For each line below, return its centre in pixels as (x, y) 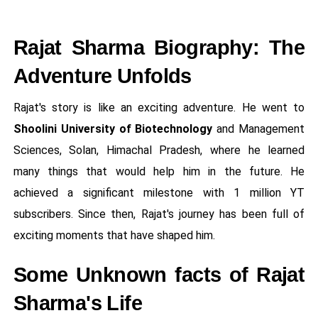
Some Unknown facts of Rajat (159, 274)
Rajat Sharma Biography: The (159, 47)
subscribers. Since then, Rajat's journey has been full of (159, 214)
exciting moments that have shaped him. (114, 235)
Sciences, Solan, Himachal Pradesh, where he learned (159, 150)
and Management (259, 128)
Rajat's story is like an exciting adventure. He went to (159, 107)
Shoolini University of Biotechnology (113, 128)
